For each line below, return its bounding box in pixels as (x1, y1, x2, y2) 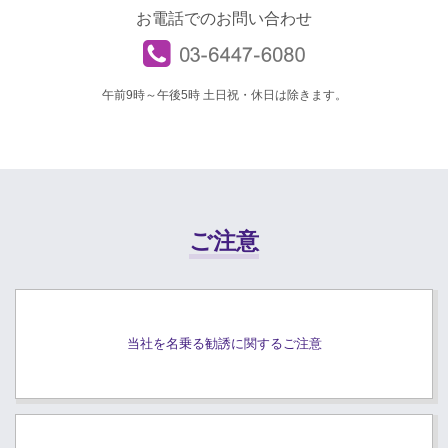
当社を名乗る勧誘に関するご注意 (126, 335, 322, 351)
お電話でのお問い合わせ (136, 9, 312, 27)
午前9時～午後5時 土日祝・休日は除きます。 (101, 87, 347, 102)
